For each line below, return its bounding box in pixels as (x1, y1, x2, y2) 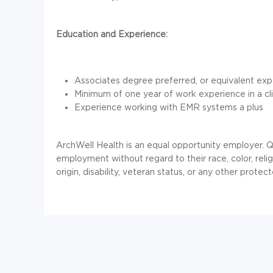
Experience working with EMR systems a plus (74, 102, 263, 112)
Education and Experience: (56, 29, 168, 39)
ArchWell (56, 140, 94, 150)
